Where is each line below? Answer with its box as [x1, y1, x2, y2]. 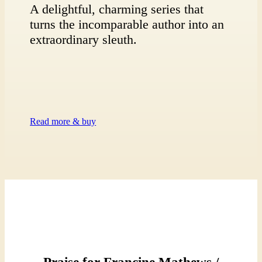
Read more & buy [30, 116, 96, 126]
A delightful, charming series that [30, 1, 204, 16]
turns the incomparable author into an [30, 16, 225, 32]
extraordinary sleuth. [30, 32, 137, 47]
